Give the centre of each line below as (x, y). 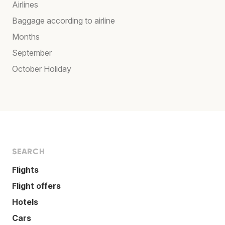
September (32, 52)
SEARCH (29, 151)
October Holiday (42, 69)
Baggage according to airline (64, 20)
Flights (25, 170)
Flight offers (36, 186)
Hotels (25, 202)
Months (26, 36)
